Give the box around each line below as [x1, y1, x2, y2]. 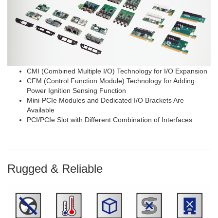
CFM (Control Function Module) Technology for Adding [27, 77, 195, 85]
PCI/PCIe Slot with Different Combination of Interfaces [27, 116, 192, 124]
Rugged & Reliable [7, 162, 103, 176]
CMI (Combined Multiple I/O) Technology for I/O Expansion [27, 67, 207, 75]
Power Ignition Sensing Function [27, 87, 126, 95]
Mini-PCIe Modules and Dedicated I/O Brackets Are [27, 96, 184, 105]
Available [27, 106, 54, 114]
